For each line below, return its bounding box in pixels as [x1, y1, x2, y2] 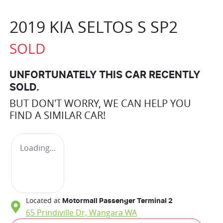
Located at [26, 195, 60, 205]
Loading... [20, 142, 56, 153]
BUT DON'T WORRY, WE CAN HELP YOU [9, 96, 191, 110]
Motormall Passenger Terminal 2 [62, 197, 173, 205]
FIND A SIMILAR [9, 108, 84, 122]
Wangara [89, 207, 123, 218]
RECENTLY [146, 70, 200, 80]
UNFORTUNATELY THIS [9, 70, 125, 80]
